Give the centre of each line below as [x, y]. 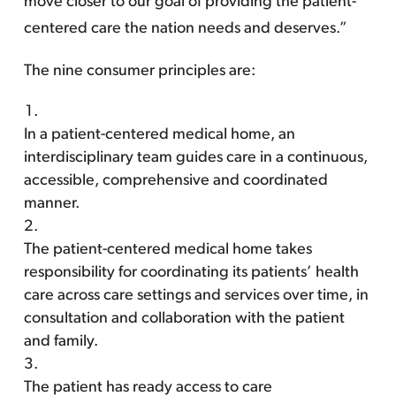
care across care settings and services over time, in [196, 296]
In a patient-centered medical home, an [159, 135]
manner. [51, 204]
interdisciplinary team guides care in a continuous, [195, 158]
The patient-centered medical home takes [168, 250]
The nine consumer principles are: [139, 71]
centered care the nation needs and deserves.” [185, 29]
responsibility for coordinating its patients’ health [191, 273]
